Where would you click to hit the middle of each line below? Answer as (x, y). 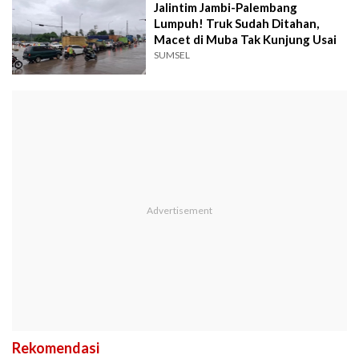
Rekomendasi (56, 347)
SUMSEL (172, 55)
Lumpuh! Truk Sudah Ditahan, (237, 24)
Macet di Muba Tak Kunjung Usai (246, 40)
